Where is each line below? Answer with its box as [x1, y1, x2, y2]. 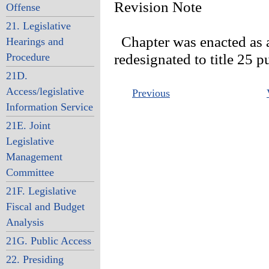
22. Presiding [5, 253, 64, 265]
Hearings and [5, 35, 64, 47]
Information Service [5, 101, 93, 113]
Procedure [5, 51, 50, 63]
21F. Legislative [5, 185, 76, 197]
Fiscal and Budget [5, 201, 85, 213]
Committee [5, 166, 54, 178]
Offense [5, 1, 40, 13]
